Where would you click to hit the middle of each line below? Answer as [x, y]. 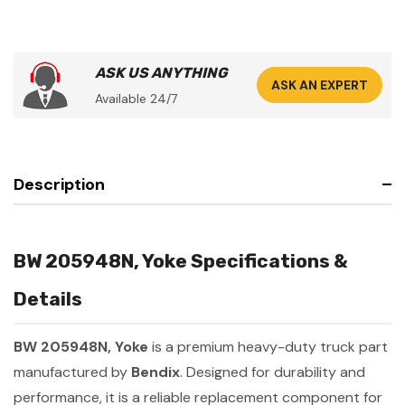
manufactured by [72, 372]
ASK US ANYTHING [161, 72]
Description [59, 184]
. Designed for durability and [273, 372]
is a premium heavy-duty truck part [268, 346]
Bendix [155, 372]
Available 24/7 [136, 98]
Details [48, 298]
